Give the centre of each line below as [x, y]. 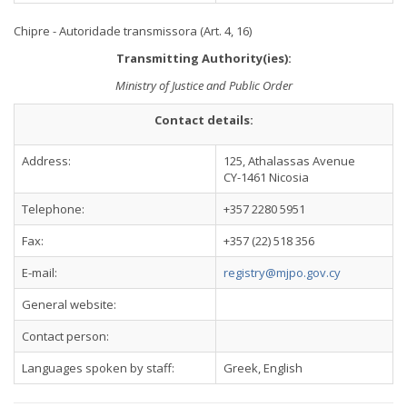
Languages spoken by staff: [98, 368]
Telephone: [53, 209]
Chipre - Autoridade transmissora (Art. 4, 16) [133, 31]
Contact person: [65, 336]
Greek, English [263, 368]
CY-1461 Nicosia [266, 177]
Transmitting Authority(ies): [203, 58]
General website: [69, 304]
